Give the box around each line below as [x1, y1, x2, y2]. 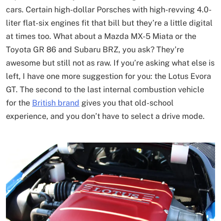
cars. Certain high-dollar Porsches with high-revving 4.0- [6, 5, 212, 14]
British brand [32, 98, 79, 108]
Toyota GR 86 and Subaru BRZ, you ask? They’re [6, 45, 184, 54]
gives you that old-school [79, 98, 174, 108]
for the [6, 98, 32, 108]
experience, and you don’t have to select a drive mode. [6, 111, 205, 121]
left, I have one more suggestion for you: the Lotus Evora [6, 72, 211, 81]
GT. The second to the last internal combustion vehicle [6, 85, 204, 94]
